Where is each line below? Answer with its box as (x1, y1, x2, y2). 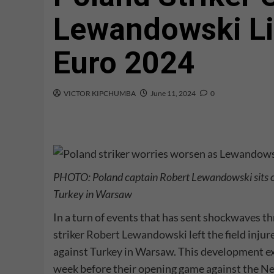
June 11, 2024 (150, 89, 196, 98)
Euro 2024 (53, 45, 195, 81)
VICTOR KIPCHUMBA (64, 89, 136, 98)
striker (53, 228, 86, 242)
